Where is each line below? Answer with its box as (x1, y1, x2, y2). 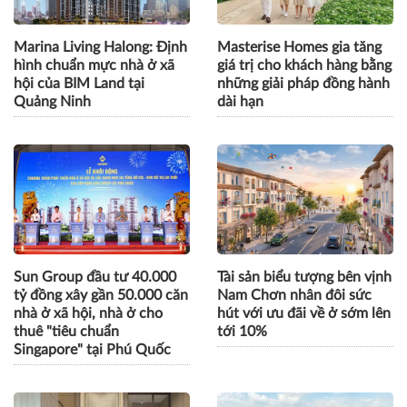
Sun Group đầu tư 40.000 (14, 269, 176, 284)
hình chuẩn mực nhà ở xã (14, 57, 174, 73)
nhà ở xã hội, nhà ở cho (14, 305, 163, 321)
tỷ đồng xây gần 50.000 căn (14, 287, 188, 303)
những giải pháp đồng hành (217, 75, 390, 91)
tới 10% (217, 323, 267, 339)
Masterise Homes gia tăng (217, 39, 382, 55)
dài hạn (217, 94, 263, 109)
